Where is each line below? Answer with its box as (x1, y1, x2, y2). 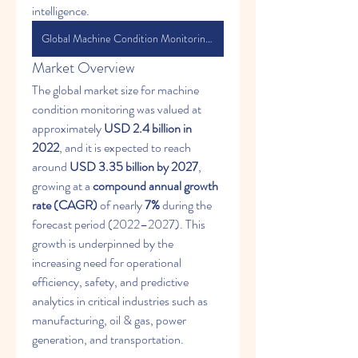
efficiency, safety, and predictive (32, 272, 189, 291)
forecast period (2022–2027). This (32, 215, 205, 233)
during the (160, 196, 212, 214)
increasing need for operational (32, 253, 181, 272)
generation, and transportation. (32, 330, 184, 348)
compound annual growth (93, 177, 218, 195)
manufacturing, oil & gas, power (32, 311, 186, 329)
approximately (32, 119, 104, 137)
